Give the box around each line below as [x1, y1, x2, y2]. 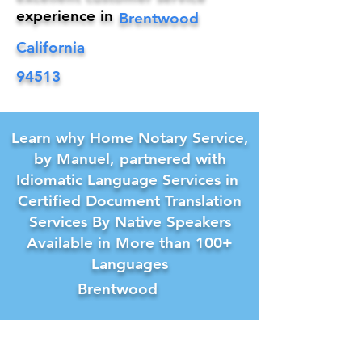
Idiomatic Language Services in [16, 170, 243, 189]
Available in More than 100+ [27, 234, 233, 252]
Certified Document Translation [18, 192, 242, 210]
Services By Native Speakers [28, 213, 231, 231]
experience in [16, 6, 113, 25]
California [16, 38, 85, 57]
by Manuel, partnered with [33, 149, 226, 168]
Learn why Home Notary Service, [11, 128, 249, 147]
